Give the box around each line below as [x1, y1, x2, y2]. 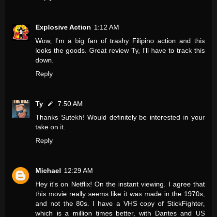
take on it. [35, 123, 65, 131]
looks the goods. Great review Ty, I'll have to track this [35, 46, 205, 55]
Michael [35, 167, 61, 175]
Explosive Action [35, 23, 91, 31]
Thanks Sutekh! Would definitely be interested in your [35, 113, 205, 122]
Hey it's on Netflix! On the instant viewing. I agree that [35, 180, 205, 188]
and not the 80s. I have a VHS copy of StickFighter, [35, 200, 205, 208]
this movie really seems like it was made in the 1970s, [35, 190, 205, 198]
